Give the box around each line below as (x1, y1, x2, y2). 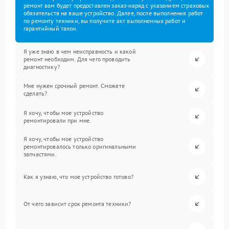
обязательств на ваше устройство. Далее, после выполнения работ (24, 9, 203, 17)
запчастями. (24, 150, 57, 158)
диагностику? (24, 63, 60, 71)
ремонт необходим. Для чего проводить (24, 55, 131, 63)
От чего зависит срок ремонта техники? (24, 200, 131, 208)
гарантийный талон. (24, 25, 78, 32)
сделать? (24, 89, 48, 97)
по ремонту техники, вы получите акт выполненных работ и (24, 17, 186, 25)
